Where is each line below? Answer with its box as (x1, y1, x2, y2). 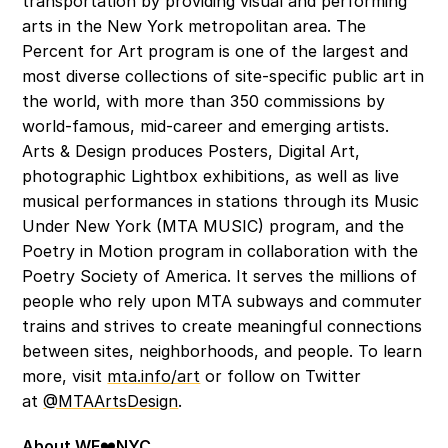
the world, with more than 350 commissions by (22, 91, 386, 111)
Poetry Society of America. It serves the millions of (22, 266, 418, 286)
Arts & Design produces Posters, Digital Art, (22, 141, 361, 161)
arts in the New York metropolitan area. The (22, 16, 367, 36)
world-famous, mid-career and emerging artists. (22, 116, 390, 136)
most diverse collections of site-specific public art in (22, 66, 425, 86)
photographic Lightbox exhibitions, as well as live (22, 166, 400, 186)
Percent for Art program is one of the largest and (22, 41, 409, 61)
